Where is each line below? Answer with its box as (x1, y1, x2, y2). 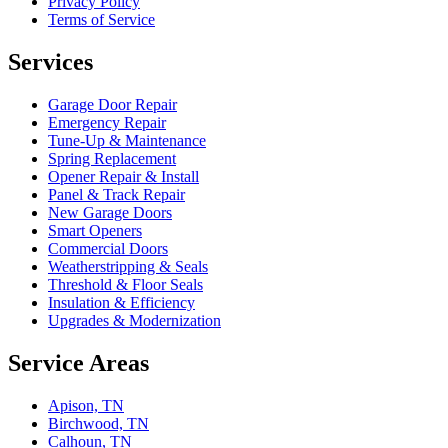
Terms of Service (48, 11, 155, 29)
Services (8, 49, 93, 76)
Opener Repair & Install (48, 168, 199, 186)
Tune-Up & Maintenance (48, 132, 206, 150)
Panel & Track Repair (48, 186, 185, 204)
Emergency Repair (48, 114, 166, 132)
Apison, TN (48, 397, 124, 415)
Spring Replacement (48, 150, 176, 168)
